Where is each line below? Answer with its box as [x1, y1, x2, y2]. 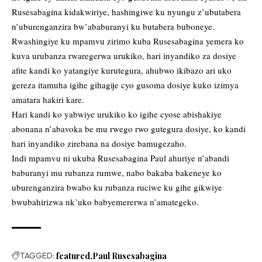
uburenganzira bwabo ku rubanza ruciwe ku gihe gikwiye [12, 181, 222, 194]
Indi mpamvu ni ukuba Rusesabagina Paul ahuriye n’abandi [12, 152, 229, 164]
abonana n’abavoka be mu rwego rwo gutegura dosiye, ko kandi [12, 123, 246, 135]
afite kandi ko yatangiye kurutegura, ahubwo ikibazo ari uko [12, 64, 232, 77]
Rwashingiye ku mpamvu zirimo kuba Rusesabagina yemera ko [12, 35, 244, 47]
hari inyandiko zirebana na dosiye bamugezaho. [12, 137, 187, 150]
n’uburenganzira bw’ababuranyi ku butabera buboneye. [12, 20, 215, 33]
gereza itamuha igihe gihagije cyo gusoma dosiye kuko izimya [12, 79, 239, 91]
